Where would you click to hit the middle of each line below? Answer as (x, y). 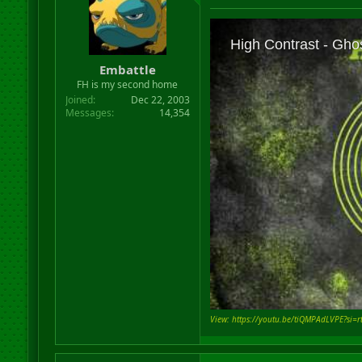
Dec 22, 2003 (160, 99)
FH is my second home (128, 84)
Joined (79, 99)
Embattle (127, 69)
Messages (88, 112)
